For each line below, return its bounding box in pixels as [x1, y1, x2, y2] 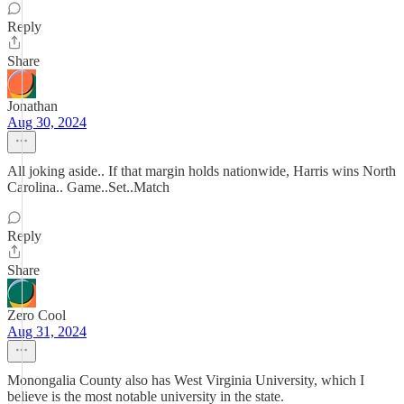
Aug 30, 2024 [7, 115, 87, 130]
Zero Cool [7, 308, 66, 323]
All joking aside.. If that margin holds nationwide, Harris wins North [7, 163, 396, 179]
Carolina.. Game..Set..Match [7, 179, 170, 195]
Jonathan [7, 98, 58, 114]
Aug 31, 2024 [7, 324, 87, 339]
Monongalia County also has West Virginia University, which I [7, 372, 364, 388]
